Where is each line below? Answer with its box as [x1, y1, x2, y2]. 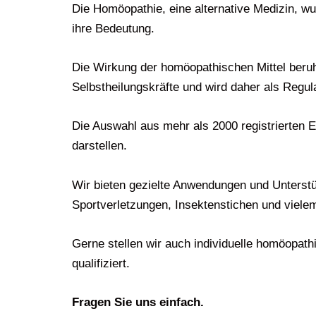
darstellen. [72, 139, 127, 153]
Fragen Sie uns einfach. [72, 295, 204, 309]
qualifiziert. [72, 256, 130, 270]
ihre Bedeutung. [72, 22, 154, 35]
